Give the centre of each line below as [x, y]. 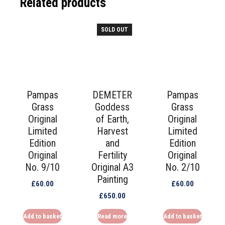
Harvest [112, 131]
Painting [112, 179]
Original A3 [112, 167]
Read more [113, 216]
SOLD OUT [114, 29]
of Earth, [112, 119]
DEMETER [113, 95]
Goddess [113, 107]
